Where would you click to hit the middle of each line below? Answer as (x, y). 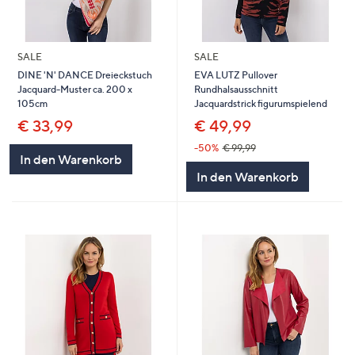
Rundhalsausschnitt (236, 90)
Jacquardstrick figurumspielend (260, 104)
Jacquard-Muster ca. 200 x (74, 89)
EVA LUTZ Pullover (235, 75)
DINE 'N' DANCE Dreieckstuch (84, 74)
